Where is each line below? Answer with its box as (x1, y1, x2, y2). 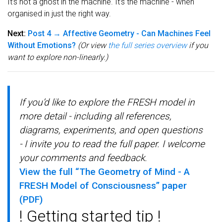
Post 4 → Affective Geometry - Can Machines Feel (28, 28, 211, 38)
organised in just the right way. (7, 8, 111, 18)
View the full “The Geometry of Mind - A (19, 166, 190, 177)
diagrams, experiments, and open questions (19, 124, 203, 136)
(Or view (78, 40, 108, 50)
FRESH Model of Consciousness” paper (19, 179, 187, 191)
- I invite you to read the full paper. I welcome (19, 138, 205, 150)
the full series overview (108, 40, 187, 50)
